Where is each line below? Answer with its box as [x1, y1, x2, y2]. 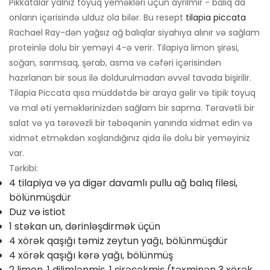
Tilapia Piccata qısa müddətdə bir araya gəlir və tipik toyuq [9, 87, 256, 99]
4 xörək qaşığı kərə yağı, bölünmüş [9, 248, 173, 263]
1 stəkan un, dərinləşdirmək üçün [9, 219, 160, 234]
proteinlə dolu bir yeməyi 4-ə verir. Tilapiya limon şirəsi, [9, 42, 239, 54]
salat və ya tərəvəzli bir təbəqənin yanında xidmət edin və [9, 117, 253, 130]
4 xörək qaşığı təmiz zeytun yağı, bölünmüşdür [9, 234, 228, 248]
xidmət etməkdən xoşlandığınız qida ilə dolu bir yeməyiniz [9, 132, 250, 145]
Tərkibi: [9, 162, 38, 175]
